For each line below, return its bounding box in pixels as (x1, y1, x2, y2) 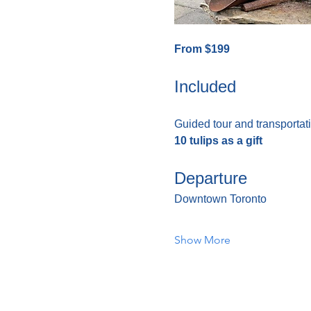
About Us (126, 288, 183, 304)
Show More (174, 233, 230, 246)
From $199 (174, 42, 230, 55)
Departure (174, 168, 247, 187)
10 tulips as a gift (174, 134, 262, 146)
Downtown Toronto (174, 192, 267, 205)
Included (174, 76, 236, 96)
